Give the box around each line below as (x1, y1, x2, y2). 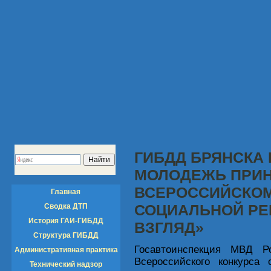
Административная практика (15, 246, 118, 254)
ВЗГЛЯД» (134, 219, 204, 237)
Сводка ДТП (44, 202, 88, 211)
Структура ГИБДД (33, 231, 99, 240)
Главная (51, 188, 81, 196)
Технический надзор (30, 260, 102, 269)
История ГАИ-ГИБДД (28, 217, 103, 225)
